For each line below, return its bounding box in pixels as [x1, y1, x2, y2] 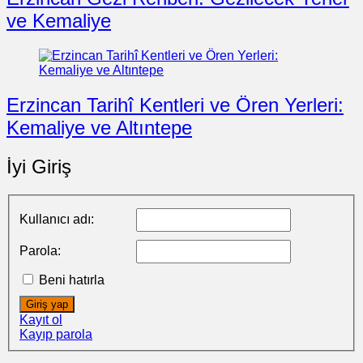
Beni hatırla [39, 273, 105, 288]
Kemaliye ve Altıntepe [6, 116, 192, 139]
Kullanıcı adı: [19, 212, 94, 227]
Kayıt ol [19, 313, 62, 327]
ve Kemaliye [6, 10, 111, 32]
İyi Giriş [6, 155, 71, 177]
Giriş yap [26, 298, 68, 311]
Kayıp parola [19, 327, 92, 342]
